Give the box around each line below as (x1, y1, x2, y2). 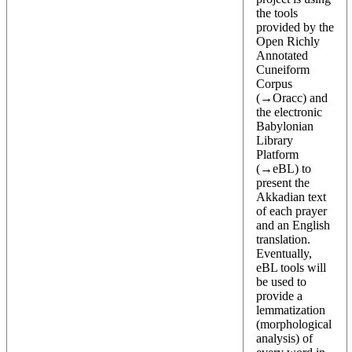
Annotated (256, 49, 308, 63)
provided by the (256, 20, 334, 35)
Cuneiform (256, 63, 310, 77)
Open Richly (256, 35, 320, 49)
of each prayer (256, 204, 327, 218)
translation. (256, 233, 310, 247)
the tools (256, 6, 298, 20)
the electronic (256, 105, 322, 119)
